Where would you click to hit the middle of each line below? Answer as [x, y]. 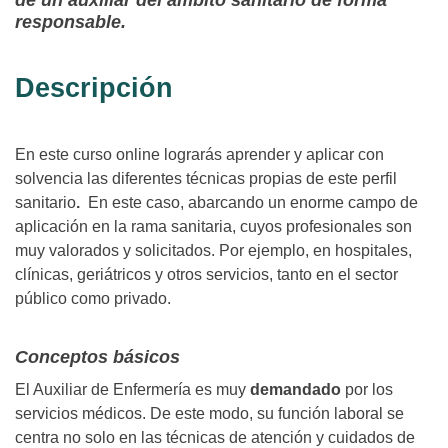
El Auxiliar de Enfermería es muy [132, 390]
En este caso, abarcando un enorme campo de [251, 203]
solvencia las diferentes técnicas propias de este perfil [206, 179]
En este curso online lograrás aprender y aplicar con [199, 155]
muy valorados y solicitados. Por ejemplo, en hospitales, [213, 251]
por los [367, 390]
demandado [295, 390]
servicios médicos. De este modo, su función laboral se [209, 414]
